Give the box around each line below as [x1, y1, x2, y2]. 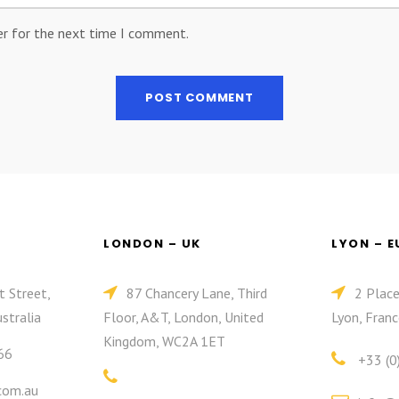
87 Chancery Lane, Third [126, 284, 267, 302]
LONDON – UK [103, 235, 201, 252]
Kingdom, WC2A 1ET [103, 332, 225, 350]
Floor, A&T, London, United [103, 308, 264, 326]
